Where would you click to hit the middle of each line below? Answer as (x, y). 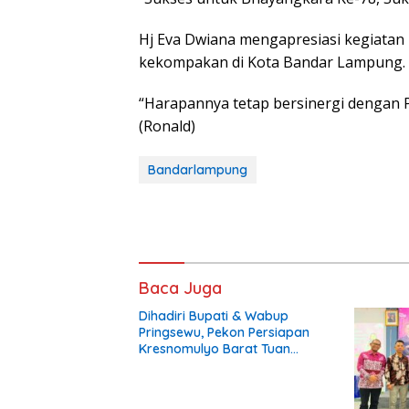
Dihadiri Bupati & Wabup (214, 316)
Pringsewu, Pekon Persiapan (224, 333)
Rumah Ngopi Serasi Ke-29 (220, 366)
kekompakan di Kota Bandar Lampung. (272, 63)
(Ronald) (167, 126)
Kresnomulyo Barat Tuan (215, 349)
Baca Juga (180, 288)
